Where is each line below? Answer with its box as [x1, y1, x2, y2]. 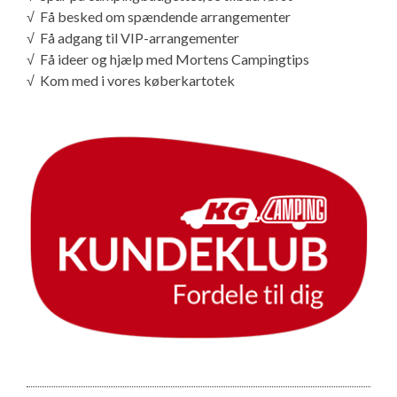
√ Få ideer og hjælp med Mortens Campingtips [27, 51, 309, 68]
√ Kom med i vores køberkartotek [27, 72, 235, 90]
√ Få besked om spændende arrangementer [27, 8, 291, 26]
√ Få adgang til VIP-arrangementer [27, 29, 239, 47]
